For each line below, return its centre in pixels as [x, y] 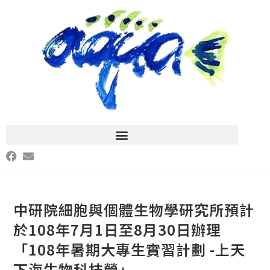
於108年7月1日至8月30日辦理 [118, 229]
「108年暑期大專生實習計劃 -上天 [130, 249]
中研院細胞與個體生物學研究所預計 [134, 209]
